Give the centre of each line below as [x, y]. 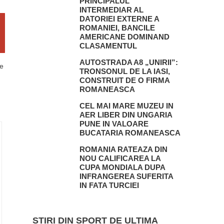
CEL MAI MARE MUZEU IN [126, 105]
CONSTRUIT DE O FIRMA [124, 80]
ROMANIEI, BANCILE [117, 27]
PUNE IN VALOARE [114, 123]
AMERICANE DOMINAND [124, 36]
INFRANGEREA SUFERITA [126, 176]
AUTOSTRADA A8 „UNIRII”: [128, 62]
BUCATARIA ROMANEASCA [130, 132]
